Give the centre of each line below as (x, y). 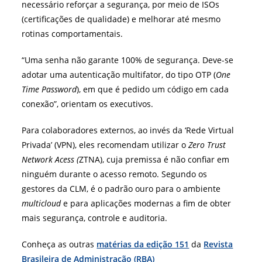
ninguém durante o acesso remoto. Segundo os (115, 174)
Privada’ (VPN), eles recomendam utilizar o (105, 144)
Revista (218, 244)
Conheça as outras (59, 244)
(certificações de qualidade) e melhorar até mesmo (121, 19)
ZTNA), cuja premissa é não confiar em (154, 159)
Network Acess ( (51, 159)
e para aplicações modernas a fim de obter (146, 203)
